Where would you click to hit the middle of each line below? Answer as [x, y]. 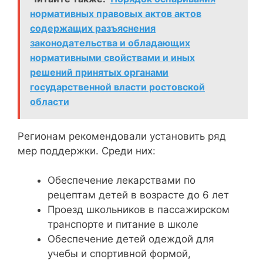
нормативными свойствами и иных [112, 57]
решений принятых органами [99, 72]
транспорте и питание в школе [123, 224]
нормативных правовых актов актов [116, 13]
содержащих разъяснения [93, 28]
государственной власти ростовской [117, 87]
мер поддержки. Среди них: [87, 151]
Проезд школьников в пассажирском [139, 210]
